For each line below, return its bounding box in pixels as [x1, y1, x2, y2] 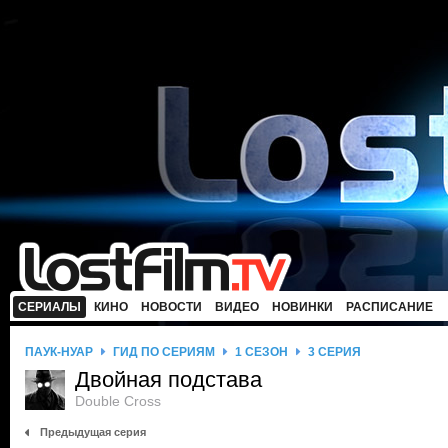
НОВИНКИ [272, 300, 333, 314]
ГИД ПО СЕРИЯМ [113, 345, 215, 359]
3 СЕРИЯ [308, 345, 361, 359]
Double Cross [75, 393, 161, 409]
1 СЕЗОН [235, 345, 288, 359]
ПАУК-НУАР [25, 345, 93, 359]
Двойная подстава [75, 367, 262, 392]
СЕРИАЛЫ [18, 300, 81, 314]
